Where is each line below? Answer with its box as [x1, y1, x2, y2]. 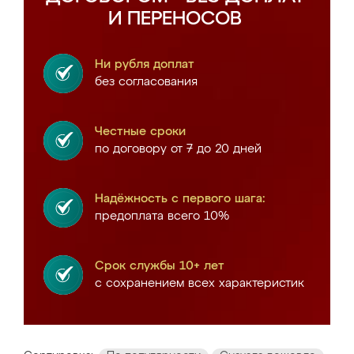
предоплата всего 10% [95, 210, 229, 222]
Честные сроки [95, 126, 186, 137]
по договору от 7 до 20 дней [95, 143, 262, 155]
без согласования [95, 76, 198, 88]
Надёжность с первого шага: [95, 193, 265, 205]
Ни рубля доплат [95, 58, 194, 70]
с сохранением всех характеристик [95, 277, 304, 289]
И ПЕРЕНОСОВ [108, 9, 242, 28]
